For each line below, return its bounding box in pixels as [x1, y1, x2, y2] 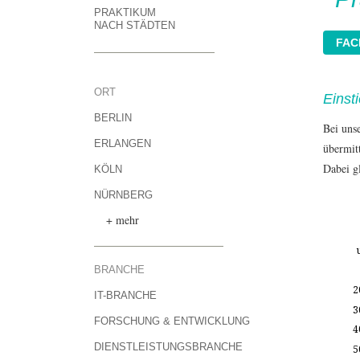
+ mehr [106, 212, 139, 227]
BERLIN [94, 112, 132, 124]
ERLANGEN [94, 137, 151, 149]
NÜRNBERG [94, 189, 153, 201]
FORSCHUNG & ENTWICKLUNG [94, 315, 250, 327]
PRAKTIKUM [94, 6, 156, 18]
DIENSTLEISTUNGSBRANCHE [94, 341, 243, 353]
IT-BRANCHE [94, 289, 157, 301]
